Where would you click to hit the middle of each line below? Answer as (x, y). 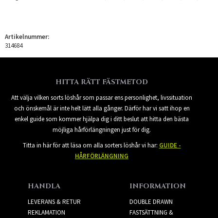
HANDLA (44, 186)
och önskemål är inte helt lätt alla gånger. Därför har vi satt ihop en (102, 108)
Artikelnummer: (27, 36)
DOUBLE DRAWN (151, 201)
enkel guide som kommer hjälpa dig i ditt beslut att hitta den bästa (102, 119)
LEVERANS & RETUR (54, 201)
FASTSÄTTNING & (151, 212)
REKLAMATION (46, 212)
